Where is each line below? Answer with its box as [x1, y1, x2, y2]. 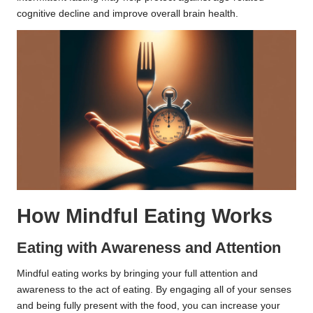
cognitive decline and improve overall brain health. [17, 8, 238, 20]
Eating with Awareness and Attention [17, 238, 281, 256]
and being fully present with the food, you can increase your [17, 300, 280, 311]
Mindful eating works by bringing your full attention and [17, 268, 258, 279]
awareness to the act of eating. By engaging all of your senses [17, 284, 291, 295]
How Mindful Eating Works [17, 204, 272, 227]
